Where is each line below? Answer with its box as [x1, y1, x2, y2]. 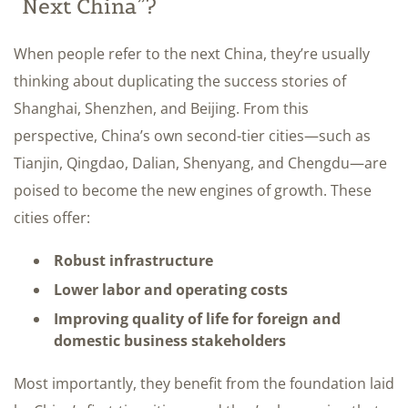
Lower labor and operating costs [54, 279, 288, 300]
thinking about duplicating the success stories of [14, 70, 346, 91]
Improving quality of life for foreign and [54, 308, 341, 329]
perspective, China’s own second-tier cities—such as [14, 125, 371, 146]
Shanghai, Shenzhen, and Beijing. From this [14, 97, 309, 118]
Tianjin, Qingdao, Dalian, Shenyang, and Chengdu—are [14, 152, 387, 173]
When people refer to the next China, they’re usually [14, 43, 370, 64]
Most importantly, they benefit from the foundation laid [14, 372, 394, 393]
